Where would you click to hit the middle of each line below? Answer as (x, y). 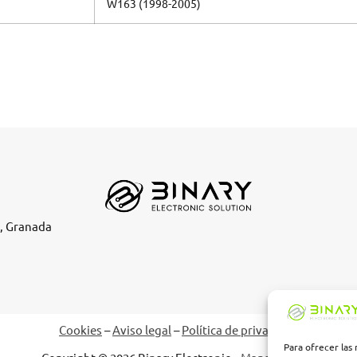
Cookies (80, 330)
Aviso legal (142, 330)
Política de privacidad (240, 330)
